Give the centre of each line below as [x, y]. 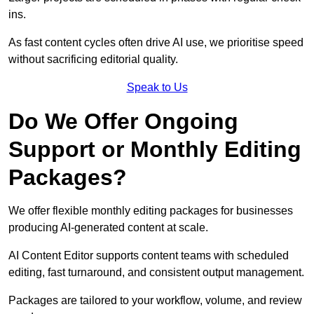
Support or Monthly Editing [155, 150]
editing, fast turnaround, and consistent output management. [156, 273]
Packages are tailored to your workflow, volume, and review [155, 301]
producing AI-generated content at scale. [108, 228]
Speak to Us [157, 88]
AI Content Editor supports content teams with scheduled [149, 256]
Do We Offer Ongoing [123, 122]
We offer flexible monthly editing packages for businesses [151, 211]
